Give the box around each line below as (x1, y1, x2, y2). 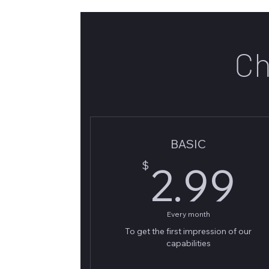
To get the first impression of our (125, 226, 252, 237)
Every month (166, 210, 210, 219)
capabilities (166, 238, 211, 249)
